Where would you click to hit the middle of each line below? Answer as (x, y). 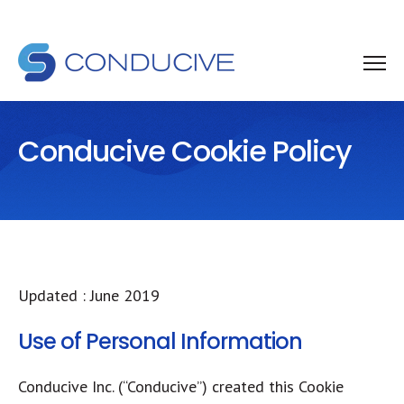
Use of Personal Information (160, 341)
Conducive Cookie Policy (185, 151)
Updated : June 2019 (89, 295)
